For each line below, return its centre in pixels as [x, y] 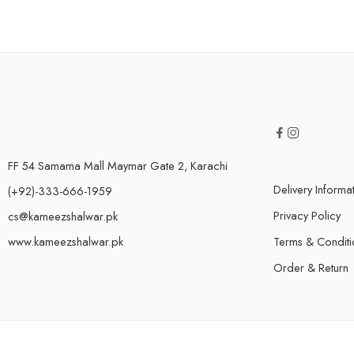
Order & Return [311, 268]
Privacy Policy [307, 216]
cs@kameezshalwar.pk [63, 217]
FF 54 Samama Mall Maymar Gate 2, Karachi [118, 166]
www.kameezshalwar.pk [66, 242]
